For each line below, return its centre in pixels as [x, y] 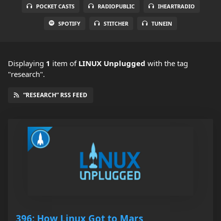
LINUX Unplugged [112, 63]
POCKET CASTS [55, 6]
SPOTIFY [69, 24]
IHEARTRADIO [176, 6]
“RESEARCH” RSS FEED [55, 95]
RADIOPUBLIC [116, 6]
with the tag [167, 63]
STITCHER [116, 24]
